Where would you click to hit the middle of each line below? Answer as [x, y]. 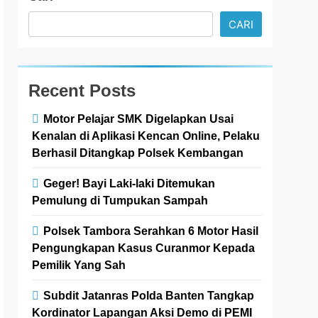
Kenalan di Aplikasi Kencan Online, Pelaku [146, 136]
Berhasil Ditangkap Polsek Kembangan [138, 153]
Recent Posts [82, 91]
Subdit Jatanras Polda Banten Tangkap [149, 296]
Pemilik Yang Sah [79, 265]
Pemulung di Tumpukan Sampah [120, 201]
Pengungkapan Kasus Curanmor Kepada [144, 248]
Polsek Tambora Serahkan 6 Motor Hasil [151, 231]
